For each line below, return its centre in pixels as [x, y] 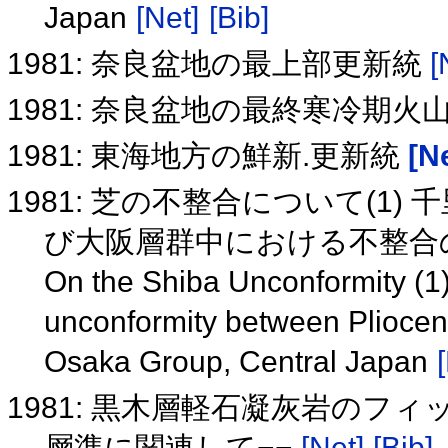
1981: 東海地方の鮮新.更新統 [208, 156]
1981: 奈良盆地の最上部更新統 [219, 64]
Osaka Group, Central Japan [239, 362]
